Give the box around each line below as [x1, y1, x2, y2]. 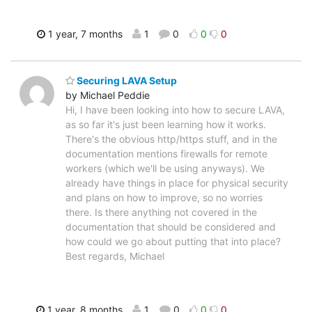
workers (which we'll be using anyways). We [65, 162, 265, 175]
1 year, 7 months [45, 27, 123, 40]
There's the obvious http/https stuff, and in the [65, 133, 277, 146]
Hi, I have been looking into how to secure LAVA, [65, 104, 285, 116]
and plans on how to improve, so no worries [65, 192, 263, 204]
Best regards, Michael [65, 250, 164, 263]
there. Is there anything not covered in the [65, 206, 257, 219]
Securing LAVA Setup [75, 75, 177, 87]
